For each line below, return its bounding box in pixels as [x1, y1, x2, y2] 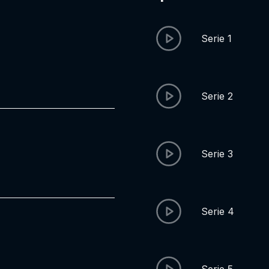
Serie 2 [201, 90, 234, 102]
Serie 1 [201, 32, 232, 44]
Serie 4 [201, 205, 235, 217]
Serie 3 [201, 148, 234, 160]
